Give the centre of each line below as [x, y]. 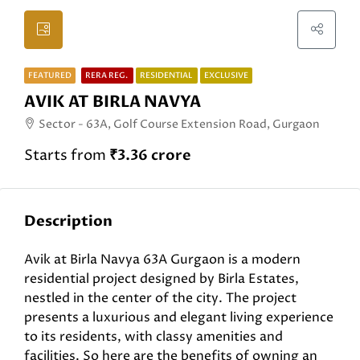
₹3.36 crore [150, 155]
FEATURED [50, 76]
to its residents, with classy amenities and [153, 337]
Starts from [67, 155]
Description [68, 221]
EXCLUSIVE [226, 76]
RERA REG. [107, 76]
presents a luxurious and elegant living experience [179, 317]
